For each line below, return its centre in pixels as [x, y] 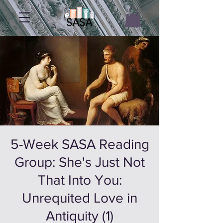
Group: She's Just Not [80, 162]
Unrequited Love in [80, 198]
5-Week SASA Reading [80, 144]
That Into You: [80, 180]
